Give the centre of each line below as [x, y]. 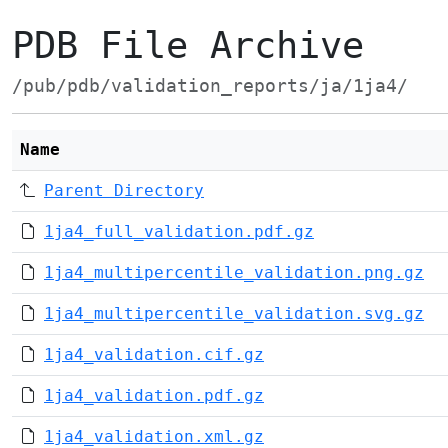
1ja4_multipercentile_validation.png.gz [234, 272]
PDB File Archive [188, 45]
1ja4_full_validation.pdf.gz [179, 231]
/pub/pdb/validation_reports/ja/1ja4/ [210, 86]
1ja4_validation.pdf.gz [154, 395]
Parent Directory [124, 190]
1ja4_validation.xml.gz [154, 436]
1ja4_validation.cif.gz [154, 354]
